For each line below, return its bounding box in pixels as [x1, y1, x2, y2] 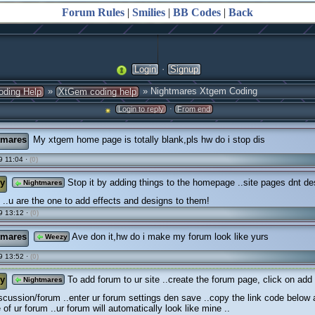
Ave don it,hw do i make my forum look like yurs [70, 231, 269, 242]
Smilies [132, 6, 165, 18]
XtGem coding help [58, 86, 136, 97]
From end [177, 105, 210, 114]
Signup [169, 64, 198, 75]
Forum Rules [62, 6, 124, 18]
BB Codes [173, 6, 221, 18]
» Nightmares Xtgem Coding [140, 85, 257, 96]
